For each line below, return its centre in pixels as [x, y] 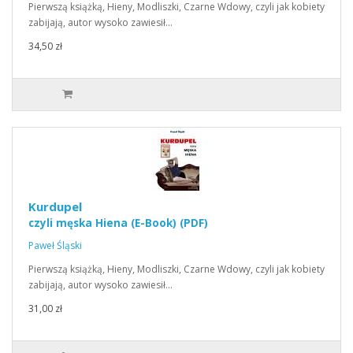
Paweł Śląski [55, 245]
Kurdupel [55, 206]
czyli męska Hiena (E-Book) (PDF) [118, 223]
